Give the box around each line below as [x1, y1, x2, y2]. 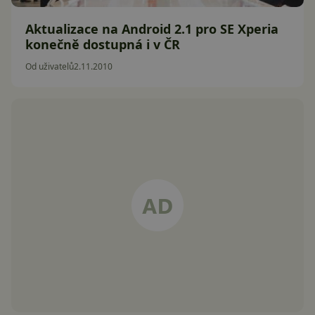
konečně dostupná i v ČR [25, 36, 180, 53]
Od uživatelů [25, 60, 74, 72]
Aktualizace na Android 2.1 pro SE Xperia [25, 20, 278, 37]
